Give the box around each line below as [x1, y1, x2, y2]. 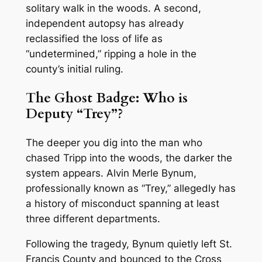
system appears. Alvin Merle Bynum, [25, 167, 196, 180]
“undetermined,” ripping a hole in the [25, 47, 196, 60]
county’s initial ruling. [25, 63, 123, 75]
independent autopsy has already [25, 17, 184, 29]
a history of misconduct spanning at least [25, 198, 219, 210]
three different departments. [25, 213, 160, 225]
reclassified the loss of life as [25, 32, 163, 44]
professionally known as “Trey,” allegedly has [25, 182, 236, 195]
